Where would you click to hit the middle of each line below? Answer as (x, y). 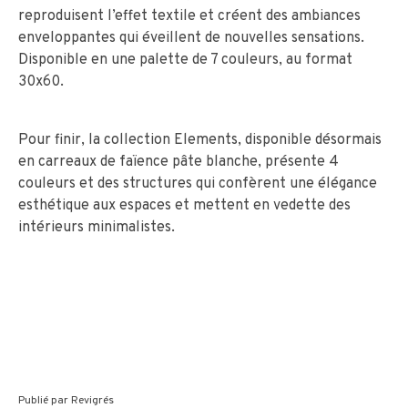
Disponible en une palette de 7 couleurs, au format (185, 60)
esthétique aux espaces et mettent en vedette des (184, 205)
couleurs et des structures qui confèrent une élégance (198, 184)
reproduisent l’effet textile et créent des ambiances (189, 16)
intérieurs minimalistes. (97, 227)
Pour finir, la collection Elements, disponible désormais (200, 140)
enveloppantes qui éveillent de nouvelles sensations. (191, 38)
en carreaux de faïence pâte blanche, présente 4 (178, 162)
